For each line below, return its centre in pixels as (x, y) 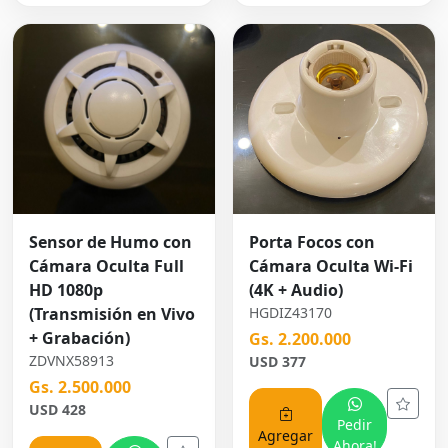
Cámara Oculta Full (106, 266)
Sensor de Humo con (110, 242)
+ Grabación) (79, 338)
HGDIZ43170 (290, 313)
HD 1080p (66, 290)
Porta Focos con (312, 242)
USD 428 (57, 410)
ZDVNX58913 (71, 361)
